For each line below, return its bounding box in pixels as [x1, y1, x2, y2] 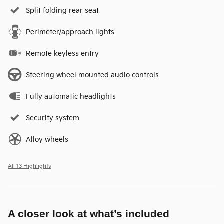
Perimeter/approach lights [26, 27, 114, 36]
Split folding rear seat [26, 6, 99, 15]
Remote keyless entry [26, 49, 99, 58]
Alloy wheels [26, 135, 68, 144]
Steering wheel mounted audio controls [26, 70, 159, 79]
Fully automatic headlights [26, 92, 116, 101]
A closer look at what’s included [8, 207, 169, 219]
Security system [26, 113, 79, 122]
